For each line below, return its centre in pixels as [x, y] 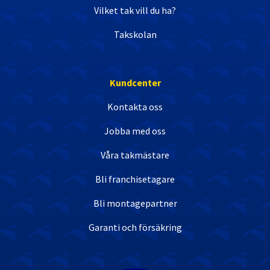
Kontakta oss [135, 106]
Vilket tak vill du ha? [135, 10]
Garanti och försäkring [135, 227]
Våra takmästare [135, 155]
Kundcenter [135, 82]
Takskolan [135, 34]
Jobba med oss [135, 130]
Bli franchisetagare [135, 179]
